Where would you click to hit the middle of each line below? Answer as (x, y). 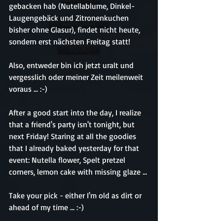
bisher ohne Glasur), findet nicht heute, (75, 30)
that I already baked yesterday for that (75, 148)
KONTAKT (79, 23)
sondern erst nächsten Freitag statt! (70, 41)
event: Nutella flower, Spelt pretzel (68, 160)
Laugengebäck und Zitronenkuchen (70, 18)
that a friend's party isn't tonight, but (73, 124)
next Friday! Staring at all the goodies (74, 136)
